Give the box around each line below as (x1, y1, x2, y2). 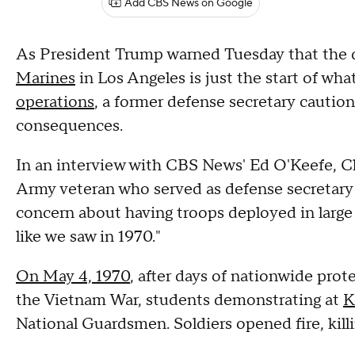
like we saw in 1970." (16, 227, 161, 247)
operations (16, 92, 94, 113)
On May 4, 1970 (16, 266, 130, 287)
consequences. (16, 116, 123, 136)
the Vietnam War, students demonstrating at (16, 290, 343, 311)
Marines (16, 68, 75, 89)
